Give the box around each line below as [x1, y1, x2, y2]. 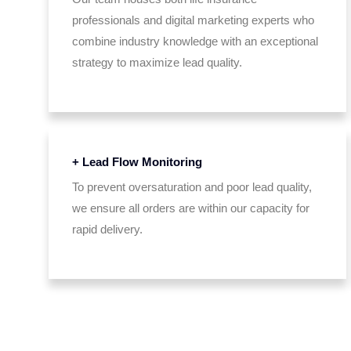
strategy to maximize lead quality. [72, 56, 242, 69]
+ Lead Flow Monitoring [72, 155, 202, 168]
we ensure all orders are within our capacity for [72, 201, 309, 215]
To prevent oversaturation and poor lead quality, [72, 180, 312, 194]
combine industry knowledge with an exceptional [72, 34, 318, 48]
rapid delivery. [72, 223, 143, 236]
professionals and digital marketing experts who [72, 13, 314, 27]
